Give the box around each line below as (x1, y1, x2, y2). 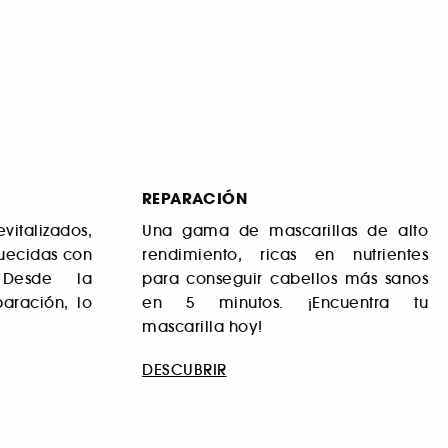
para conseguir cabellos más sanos (142, 268, 428, 288)
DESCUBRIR (142, 360, 227, 380)
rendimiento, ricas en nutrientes (142, 244, 428, 264)
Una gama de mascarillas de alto (142, 220, 428, 240)
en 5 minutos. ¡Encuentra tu (142, 292, 428, 312)
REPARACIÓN (142, 187, 247, 209)
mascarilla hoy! (142, 316, 263, 336)
